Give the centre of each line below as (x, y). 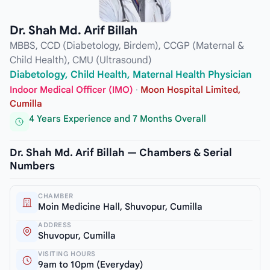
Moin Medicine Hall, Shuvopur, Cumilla (120, 206)
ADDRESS (55, 224)
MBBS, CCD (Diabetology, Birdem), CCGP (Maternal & (127, 46)
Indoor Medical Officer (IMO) (71, 90)
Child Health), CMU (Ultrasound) (81, 60)
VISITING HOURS (67, 253)
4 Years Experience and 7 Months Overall (118, 119)
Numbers (32, 166)
